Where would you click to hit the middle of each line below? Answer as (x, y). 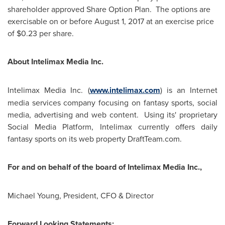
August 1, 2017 (119, 21)
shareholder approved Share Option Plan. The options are (109, 9)
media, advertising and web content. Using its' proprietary (113, 115)
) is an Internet (189, 90)
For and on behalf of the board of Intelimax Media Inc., (105, 167)
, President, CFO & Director (106, 195)
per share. (55, 33)
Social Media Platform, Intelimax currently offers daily (113, 127)
